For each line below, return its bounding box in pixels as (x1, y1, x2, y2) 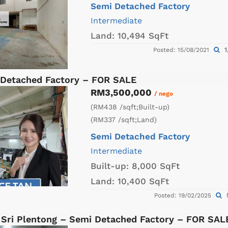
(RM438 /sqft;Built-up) (91, 102, 169, 111)
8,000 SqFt (132, 160, 180, 171)
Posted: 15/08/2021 (153, 46, 211, 54)
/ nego (154, 90, 173, 97)
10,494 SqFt (118, 31, 168, 41)
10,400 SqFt (118, 176, 169, 186)
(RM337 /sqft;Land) (91, 115, 157, 124)
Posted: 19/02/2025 (154, 191, 213, 199)
